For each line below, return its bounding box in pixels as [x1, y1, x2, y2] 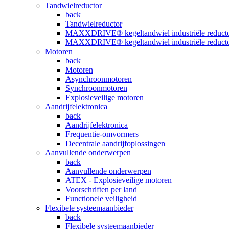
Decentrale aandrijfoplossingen [65, 139, 165, 148]
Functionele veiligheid [65, 194, 137, 203]
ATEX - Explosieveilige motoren [65, 176, 172, 185]
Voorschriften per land [65, 185, 137, 194]
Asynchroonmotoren [65, 75, 132, 83]
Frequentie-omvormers [65, 130, 139, 139]
